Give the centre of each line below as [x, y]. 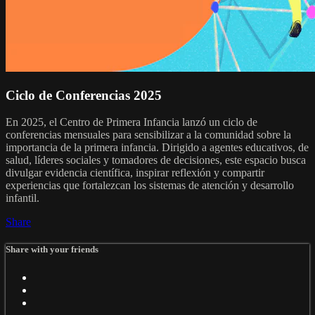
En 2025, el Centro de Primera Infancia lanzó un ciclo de [131, 122]
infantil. [22, 198]
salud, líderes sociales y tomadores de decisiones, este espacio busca [156, 160]
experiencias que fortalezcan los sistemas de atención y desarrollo [150, 186]
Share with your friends [52, 250]
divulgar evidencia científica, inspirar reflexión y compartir [135, 173]
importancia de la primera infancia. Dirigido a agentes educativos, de [157, 148]
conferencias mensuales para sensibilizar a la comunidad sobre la [148, 135]
